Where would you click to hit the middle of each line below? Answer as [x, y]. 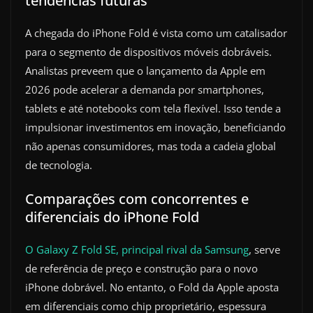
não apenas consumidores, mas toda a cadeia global [151, 146]
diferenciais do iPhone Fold [112, 217]
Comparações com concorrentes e [137, 199]
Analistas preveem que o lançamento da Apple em [145, 70]
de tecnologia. [59, 165]
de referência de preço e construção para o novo [141, 269]
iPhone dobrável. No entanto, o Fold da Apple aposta [152, 287]
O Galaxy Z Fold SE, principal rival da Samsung [137, 250]
